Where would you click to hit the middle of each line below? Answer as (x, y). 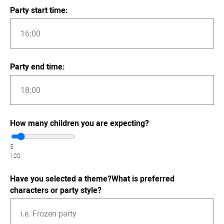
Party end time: (37, 67)
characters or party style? (56, 190)
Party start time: (39, 10)
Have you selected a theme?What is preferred (92, 179)
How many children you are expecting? (79, 123)
